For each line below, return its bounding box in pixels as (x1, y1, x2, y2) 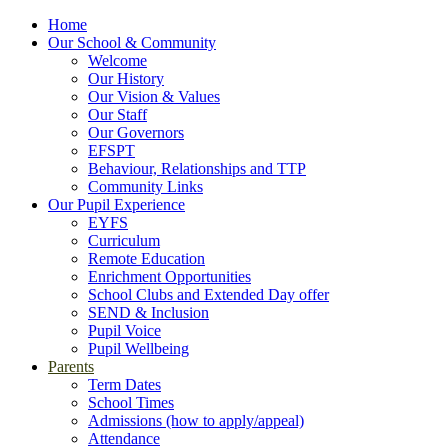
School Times (88, 394, 174, 411)
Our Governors (88, 124, 184, 141)
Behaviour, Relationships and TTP (88, 160, 306, 177)
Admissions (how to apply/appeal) (88, 412, 304, 429)
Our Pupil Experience (48, 196, 185, 213)
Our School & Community (48, 34, 216, 51)
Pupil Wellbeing (88, 340, 189, 357)
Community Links (88, 178, 203, 195)
